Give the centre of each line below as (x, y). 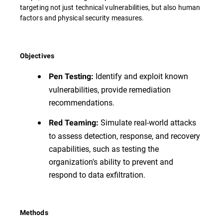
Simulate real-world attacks (147, 122)
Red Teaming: (74, 123)
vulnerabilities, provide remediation (110, 90)
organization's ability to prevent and (111, 162)
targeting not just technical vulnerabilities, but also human (110, 7)
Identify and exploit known (141, 76)
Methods (34, 213)
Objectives (37, 56)
